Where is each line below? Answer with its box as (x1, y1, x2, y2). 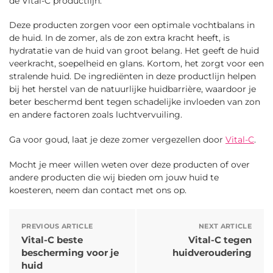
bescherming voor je (21, 246, 119, 258)
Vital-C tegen (188, 233, 252, 246)
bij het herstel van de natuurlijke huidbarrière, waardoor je (9, 83, 256, 95)
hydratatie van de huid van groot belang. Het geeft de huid (9, 45, 259, 57)
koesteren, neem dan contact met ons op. (9, 185, 189, 196)
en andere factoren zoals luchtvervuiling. (9, 109, 182, 121)
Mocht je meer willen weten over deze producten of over (9, 159, 250, 171)
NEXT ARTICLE (199, 221, 252, 230)
